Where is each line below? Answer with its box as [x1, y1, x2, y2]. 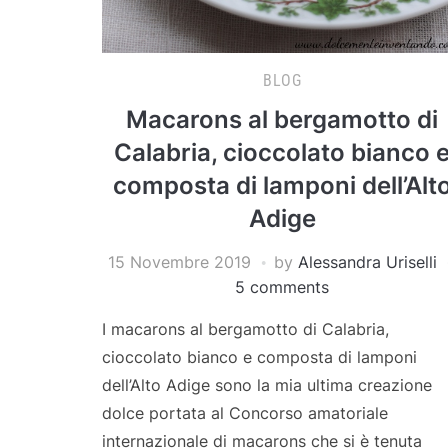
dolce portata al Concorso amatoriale [102, 402, 388, 423]
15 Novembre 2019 [107, 251, 251, 272]
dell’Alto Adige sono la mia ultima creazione [102, 374, 432, 395]
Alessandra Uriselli [297, 251, 437, 272]
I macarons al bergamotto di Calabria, [102, 318, 389, 339]
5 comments [235, 276, 329, 297]
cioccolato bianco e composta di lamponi [102, 346, 417, 367]
